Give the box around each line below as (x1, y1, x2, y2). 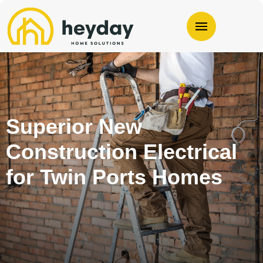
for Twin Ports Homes (6, 165, 222, 190)
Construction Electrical (6, 140, 237, 164)
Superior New (6, 114, 142, 139)
